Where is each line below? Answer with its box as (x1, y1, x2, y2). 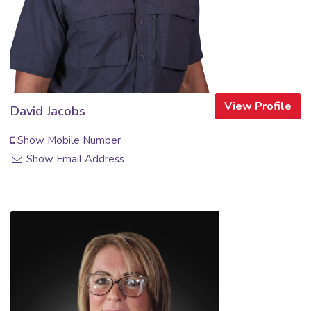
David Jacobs (10, 102, 85, 119)
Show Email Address (24, 151, 125, 166)
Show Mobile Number (15, 133, 121, 147)
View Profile (224, 98, 292, 114)
